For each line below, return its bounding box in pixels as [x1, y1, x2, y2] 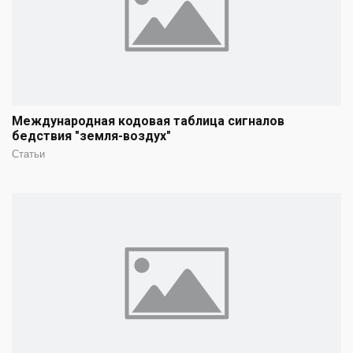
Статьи [12, 147, 45, 160]
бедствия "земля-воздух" [12, 128, 171, 143]
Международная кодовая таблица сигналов [12, 113, 284, 128]
